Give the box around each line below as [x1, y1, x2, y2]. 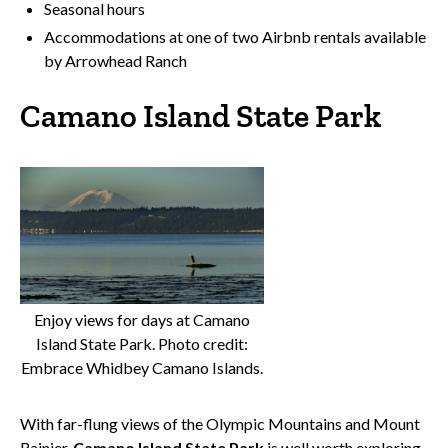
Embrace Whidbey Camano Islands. [21, 358, 263, 378]
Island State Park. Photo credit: [36, 334, 248, 354]
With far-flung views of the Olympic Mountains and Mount [20, 414, 420, 434]
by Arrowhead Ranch [44, 51, 187, 71]
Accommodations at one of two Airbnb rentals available [44, 27, 426, 47]
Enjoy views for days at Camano [34, 310, 250, 330]
